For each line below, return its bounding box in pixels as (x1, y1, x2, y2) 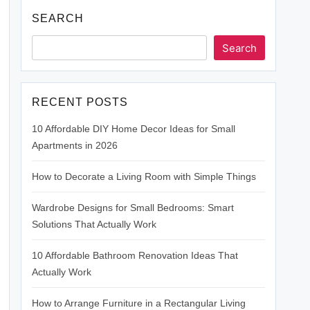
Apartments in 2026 (32, 140, 118, 151)
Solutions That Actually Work (32, 219, 156, 230)
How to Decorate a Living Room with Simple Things (32, 171, 256, 182)
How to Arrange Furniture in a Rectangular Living (32, 298, 246, 309)
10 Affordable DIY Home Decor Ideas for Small (32, 123, 235, 134)
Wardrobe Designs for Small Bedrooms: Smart (32, 202, 234, 213)
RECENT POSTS (32, 96, 129, 108)
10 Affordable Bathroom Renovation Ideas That (32, 250, 238, 261)
